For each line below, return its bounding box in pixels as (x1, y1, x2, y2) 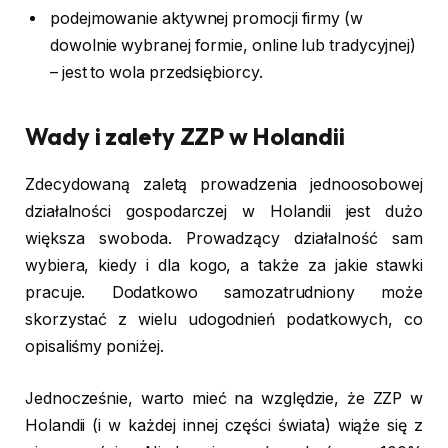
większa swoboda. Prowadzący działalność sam (25, 229, 423, 249)
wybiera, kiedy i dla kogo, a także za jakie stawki (25, 256, 423, 276)
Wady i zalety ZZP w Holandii (25, 120, 345, 151)
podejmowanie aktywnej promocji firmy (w (50, 9, 363, 29)
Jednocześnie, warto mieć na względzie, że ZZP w (25, 388, 423, 408)
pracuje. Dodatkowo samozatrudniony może (25, 283, 423, 303)
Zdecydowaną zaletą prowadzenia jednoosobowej (25, 175, 423, 195)
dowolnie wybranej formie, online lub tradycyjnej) (50, 36, 417, 56)
